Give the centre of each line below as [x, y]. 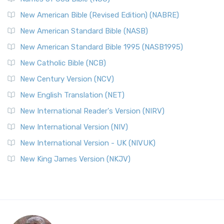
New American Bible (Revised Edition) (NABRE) [99, 15]
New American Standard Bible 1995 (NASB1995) [101, 47]
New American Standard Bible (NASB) [84, 31]
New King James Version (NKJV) [75, 159]
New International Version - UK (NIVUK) [88, 143]
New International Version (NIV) [74, 127]
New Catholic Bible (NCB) [63, 63]
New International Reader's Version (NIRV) [92, 111]
